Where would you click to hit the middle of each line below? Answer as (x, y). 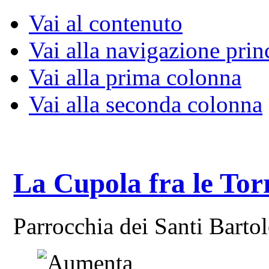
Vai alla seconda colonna (146, 104)
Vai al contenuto (106, 23)
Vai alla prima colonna (135, 77)
